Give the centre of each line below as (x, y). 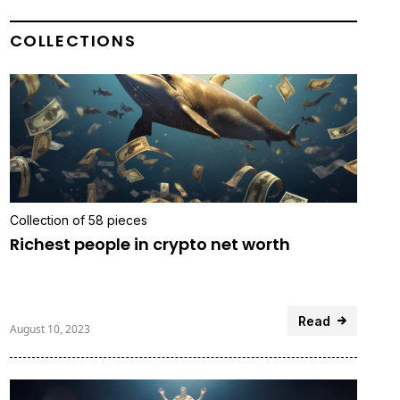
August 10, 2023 (50, 329)
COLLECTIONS (73, 40)
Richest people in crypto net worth (150, 244)
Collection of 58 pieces (78, 220)
